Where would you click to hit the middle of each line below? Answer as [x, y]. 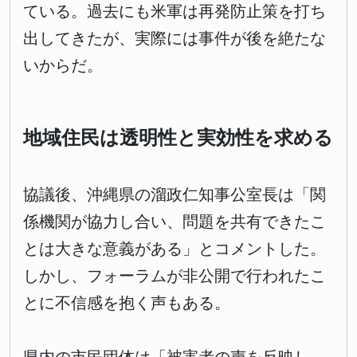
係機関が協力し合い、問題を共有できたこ [175, 222]
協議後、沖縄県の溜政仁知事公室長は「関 [175, 195]
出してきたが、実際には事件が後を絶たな [175, 39]
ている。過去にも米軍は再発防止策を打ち [175, 12]
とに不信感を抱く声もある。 [127, 303]
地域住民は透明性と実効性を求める [178, 138]
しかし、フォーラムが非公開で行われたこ [175, 276]
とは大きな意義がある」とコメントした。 [175, 249]
